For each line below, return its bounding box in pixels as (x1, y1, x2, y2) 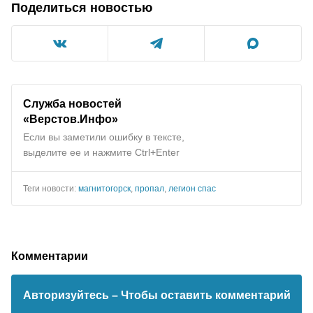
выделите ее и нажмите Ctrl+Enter (23, 147, 180, 159)
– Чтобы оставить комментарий (111, 289, 291, 302)
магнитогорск (78, 184, 131, 194)
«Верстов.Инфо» (23, 112, 118, 126)
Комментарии (11, 249, 88, 263)
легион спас (168, 184, 216, 194)
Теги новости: (23, 184, 78, 194)
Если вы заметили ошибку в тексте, (23, 131, 184, 143)
